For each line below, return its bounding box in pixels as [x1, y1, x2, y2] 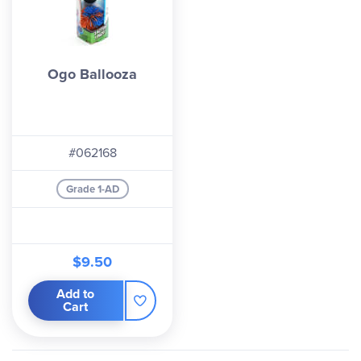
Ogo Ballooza [48, 64, 137, 85]
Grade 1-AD [65, 181, 119, 197]
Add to [56, 284, 95, 303]
